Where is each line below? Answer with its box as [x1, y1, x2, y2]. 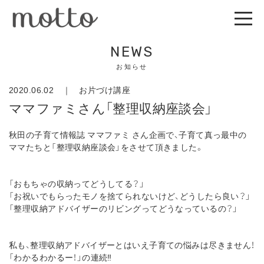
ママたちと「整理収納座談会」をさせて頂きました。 [9, 141, 204, 153]
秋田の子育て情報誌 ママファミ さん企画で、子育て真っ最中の [9, 128, 247, 140]
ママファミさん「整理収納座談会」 [9, 98, 213, 117]
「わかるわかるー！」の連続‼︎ [9, 251, 112, 263]
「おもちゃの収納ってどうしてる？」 [9, 177, 145, 189]
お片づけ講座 [79, 84, 130, 95]
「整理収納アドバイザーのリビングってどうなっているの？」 [9, 202, 238, 214]
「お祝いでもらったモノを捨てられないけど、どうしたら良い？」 [9, 190, 251, 202]
